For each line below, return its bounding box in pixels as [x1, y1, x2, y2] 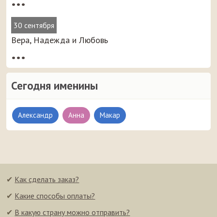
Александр [18, 110, 53, 120]
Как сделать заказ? [15, 174, 79, 184]
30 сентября [14, 20, 55, 30]
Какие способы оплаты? [15, 191, 95, 201]
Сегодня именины [11, 78, 98, 93]
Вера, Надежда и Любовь [11, 34, 108, 46]
